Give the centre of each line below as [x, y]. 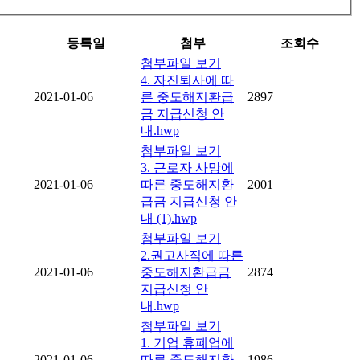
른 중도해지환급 [187, 97]
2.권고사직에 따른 [192, 256]
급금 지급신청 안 [189, 202]
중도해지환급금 [186, 272]
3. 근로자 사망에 [187, 168]
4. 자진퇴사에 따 [187, 80]
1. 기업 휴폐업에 [187, 343]
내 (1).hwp [169, 219]
